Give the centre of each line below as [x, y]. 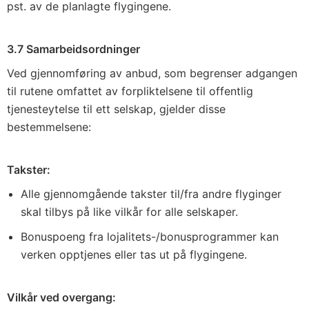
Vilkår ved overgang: [61, 297]
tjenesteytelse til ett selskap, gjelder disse [116, 109]
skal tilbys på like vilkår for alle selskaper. [129, 212]
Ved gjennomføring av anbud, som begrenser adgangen [152, 73]
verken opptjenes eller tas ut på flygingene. [134, 255]
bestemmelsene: [49, 127]
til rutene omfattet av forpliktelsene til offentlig [130, 91]
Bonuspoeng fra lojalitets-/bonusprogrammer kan [150, 237]
